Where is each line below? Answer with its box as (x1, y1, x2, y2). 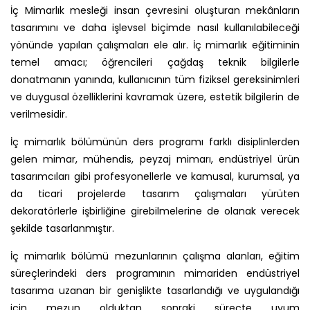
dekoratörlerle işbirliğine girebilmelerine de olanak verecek (10, 204, 300, 218)
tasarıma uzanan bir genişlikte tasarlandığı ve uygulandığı (10, 284, 300, 298)
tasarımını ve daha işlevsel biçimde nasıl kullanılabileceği (10, 21, 300, 35)
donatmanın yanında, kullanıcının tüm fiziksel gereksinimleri (10, 73, 300, 86)
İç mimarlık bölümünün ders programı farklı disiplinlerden (10, 135, 300, 149)
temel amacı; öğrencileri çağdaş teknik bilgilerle (10, 55, 300, 69)
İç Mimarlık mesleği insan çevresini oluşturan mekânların (10, 3, 300, 17)
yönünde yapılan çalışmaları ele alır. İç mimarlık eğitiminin (10, 38, 300, 52)
